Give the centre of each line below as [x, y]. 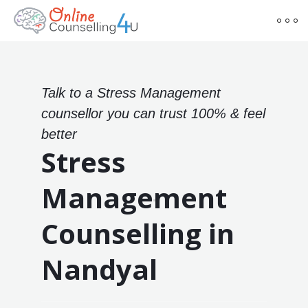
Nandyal [99, 269]
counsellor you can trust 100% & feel [153, 113]
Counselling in [137, 233]
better [59, 134]
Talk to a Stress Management [131, 92]
